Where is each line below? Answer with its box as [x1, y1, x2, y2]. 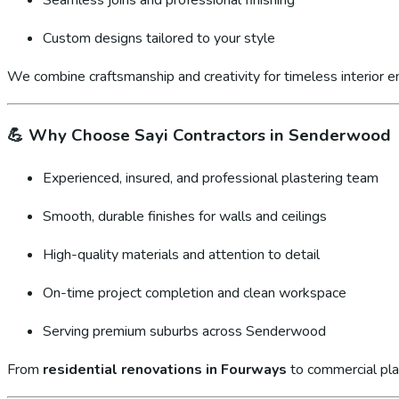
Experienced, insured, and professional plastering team [43, 168, 379, 188]
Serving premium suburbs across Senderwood [43, 322, 326, 341]
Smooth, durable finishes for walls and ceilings [43, 207, 327, 226]
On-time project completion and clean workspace [43, 283, 346, 303]
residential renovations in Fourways [43, 360, 287, 379]
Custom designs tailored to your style [43, 28, 275, 48]
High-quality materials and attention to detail [43, 245, 320, 265]
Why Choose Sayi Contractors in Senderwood [28, 124, 391, 148]
